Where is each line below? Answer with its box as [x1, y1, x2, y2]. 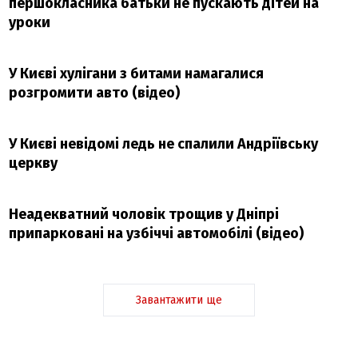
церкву [9, 154, 58, 173]
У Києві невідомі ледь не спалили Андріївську [9, 135, 319, 153]
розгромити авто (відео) [9, 84, 181, 102]
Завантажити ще [136, 293, 222, 308]
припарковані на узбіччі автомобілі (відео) [9, 225, 304, 243]
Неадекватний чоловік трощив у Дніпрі [9, 205, 280, 224]
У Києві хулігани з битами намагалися [9, 65, 265, 83]
